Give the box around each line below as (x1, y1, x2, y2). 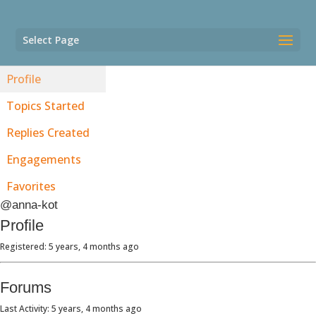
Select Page (23, 33, 80, 47)
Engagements (6, 152, 81, 167)
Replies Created (6, 125, 90, 140)
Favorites (6, 178, 56, 194)
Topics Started (6, 98, 85, 114)
